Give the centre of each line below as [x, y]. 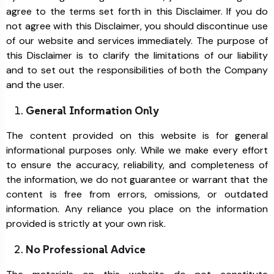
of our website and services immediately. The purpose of [137, 41]
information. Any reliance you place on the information [137, 209]
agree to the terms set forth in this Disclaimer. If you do [137, 11]
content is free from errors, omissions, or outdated [137, 194]
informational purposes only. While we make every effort [137, 150]
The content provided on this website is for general [137, 135]
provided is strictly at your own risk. [86, 224]
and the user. [35, 85]
